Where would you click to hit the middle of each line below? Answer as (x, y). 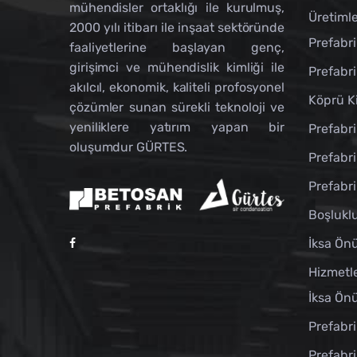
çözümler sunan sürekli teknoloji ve (177, 107)
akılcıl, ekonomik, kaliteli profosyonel (177, 87)
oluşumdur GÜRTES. (129, 147)
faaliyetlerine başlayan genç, (177, 47)
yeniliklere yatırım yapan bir (177, 127)
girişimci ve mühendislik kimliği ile (177, 67)
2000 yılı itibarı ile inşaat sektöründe (177, 27)
